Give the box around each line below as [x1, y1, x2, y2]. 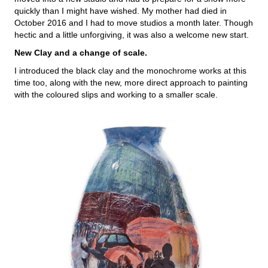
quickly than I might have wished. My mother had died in [14, 5, 227, 16]
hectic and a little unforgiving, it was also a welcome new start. [14, 29, 249, 39]
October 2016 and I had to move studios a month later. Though [14, 17, 253, 28]
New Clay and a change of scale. [14, 47, 147, 57]
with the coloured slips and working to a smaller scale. [14, 89, 218, 99]
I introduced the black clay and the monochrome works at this [14, 65, 246, 75]
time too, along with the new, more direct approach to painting [14, 77, 248, 87]
